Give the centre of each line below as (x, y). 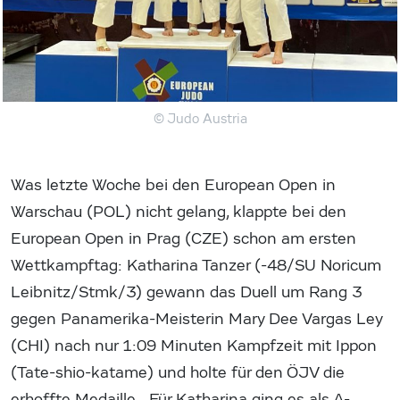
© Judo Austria (200, 119)
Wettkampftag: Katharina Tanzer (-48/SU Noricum (196, 266)
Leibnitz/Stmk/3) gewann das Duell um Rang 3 (186, 293)
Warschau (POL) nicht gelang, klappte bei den (179, 212)
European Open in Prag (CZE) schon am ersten (183, 239)
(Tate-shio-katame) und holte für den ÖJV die (178, 373)
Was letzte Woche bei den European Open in (173, 186)
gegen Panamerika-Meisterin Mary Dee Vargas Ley (196, 320)
